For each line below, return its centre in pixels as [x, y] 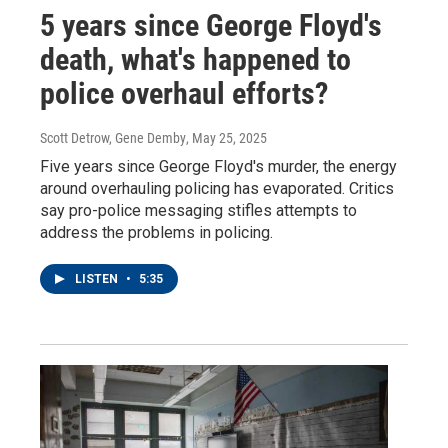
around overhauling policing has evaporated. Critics [217, 188]
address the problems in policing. [156, 232]
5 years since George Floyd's [211, 25]
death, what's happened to [195, 59]
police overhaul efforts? [184, 93]
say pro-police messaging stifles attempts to [198, 210]
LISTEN [98, 279]
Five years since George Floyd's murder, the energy [218, 166]
